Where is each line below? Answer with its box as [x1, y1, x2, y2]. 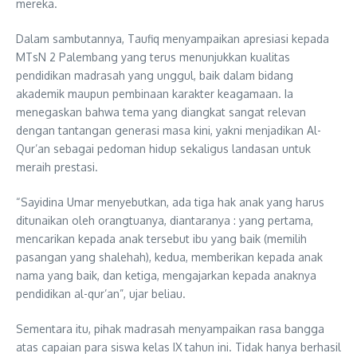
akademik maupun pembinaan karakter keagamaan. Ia [16, 86, 293, 100]
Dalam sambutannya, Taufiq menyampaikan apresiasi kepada [16, 31, 329, 45]
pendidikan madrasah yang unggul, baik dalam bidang [16, 68, 293, 82]
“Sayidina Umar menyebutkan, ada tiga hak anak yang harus [16, 194, 324, 209]
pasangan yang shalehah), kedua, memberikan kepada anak [16, 249, 323, 264]
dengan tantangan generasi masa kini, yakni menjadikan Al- [16, 123, 321, 137]
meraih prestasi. [16, 159, 98, 174]
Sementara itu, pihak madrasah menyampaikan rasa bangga [16, 321, 324, 335]
